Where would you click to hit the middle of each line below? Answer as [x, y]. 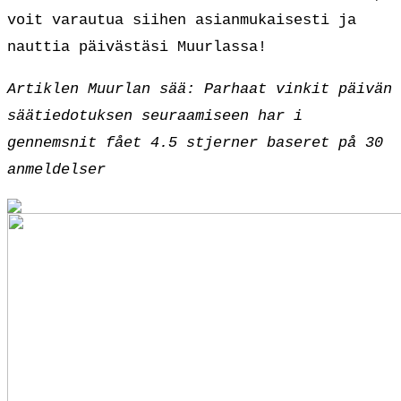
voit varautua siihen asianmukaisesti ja [182, 21]
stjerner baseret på [271, 143]
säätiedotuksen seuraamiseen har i [155, 116]
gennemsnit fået [79, 143]
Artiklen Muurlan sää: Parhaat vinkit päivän [200, 90]
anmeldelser [56, 170]
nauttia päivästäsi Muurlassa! [137, 47]
